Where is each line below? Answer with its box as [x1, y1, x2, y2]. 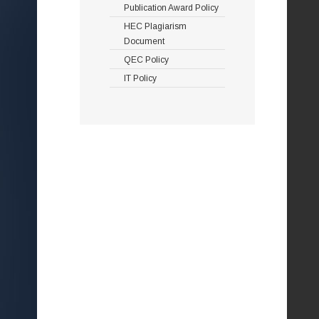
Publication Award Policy [124, 2, 219, 13]
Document [124, 36, 164, 46]
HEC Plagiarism [124, 21, 187, 31]
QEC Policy [124, 54, 169, 65]
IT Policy [124, 73, 157, 83]
